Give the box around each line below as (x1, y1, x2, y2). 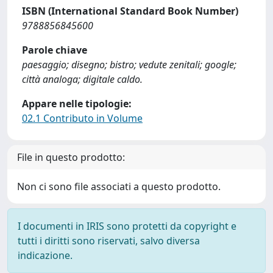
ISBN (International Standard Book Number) (22, 4, 238, 18)
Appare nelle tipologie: (22, 97, 132, 110)
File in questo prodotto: (17, 151, 125, 164)
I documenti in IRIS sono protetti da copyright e (18, 219, 236, 233)
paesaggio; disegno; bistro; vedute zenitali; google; (22, 58, 236, 71)
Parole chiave (22, 43, 87, 57)
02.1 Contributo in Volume (22, 112, 143, 125)
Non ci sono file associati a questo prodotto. (17, 180, 221, 193)
